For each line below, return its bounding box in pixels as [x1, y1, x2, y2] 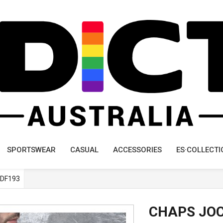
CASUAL [70, 145, 99, 154]
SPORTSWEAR [7, 145, 56, 154]
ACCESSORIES [113, 145, 162, 154]
